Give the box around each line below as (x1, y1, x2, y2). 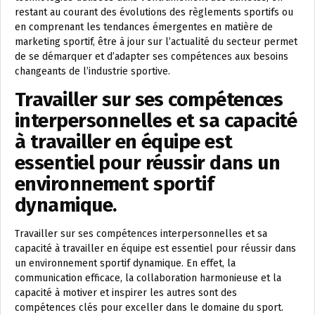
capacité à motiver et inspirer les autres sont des (15, 287, 237, 300)
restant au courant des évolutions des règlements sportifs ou (15, 6, 293, 19)
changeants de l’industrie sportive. (15, 65, 170, 78)
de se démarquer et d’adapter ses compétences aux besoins (15, 51, 288, 63)
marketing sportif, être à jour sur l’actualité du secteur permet (15, 36, 297, 49)
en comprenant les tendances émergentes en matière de (15, 21, 273, 34)
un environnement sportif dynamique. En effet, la (15, 257, 236, 270)
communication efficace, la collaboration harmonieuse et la (15, 272, 281, 285)
